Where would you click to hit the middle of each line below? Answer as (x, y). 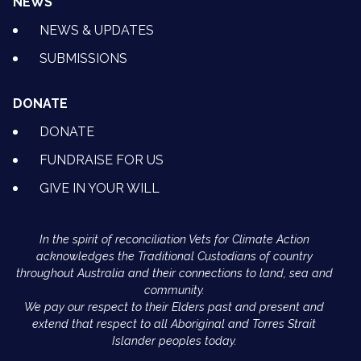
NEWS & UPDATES (97, 31)
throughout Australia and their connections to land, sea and (174, 273)
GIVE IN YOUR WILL (100, 189)
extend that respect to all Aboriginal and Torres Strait (174, 324)
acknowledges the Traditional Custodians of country (174, 256)
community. (174, 290)
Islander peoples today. (174, 341)
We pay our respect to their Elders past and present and (174, 307)
